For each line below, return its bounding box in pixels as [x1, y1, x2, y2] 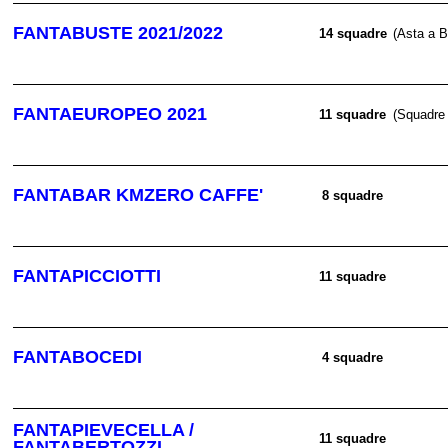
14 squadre [319, 26, 387, 41]
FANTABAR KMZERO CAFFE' [13, 185, 263, 205]
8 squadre [322, 188, 384, 203]
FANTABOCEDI [13, 347, 142, 367]
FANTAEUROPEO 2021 [13, 104, 207, 124]
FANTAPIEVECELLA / [13, 420, 194, 440]
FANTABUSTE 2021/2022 [13, 23, 223, 43]
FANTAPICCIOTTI [13, 266, 161, 286]
